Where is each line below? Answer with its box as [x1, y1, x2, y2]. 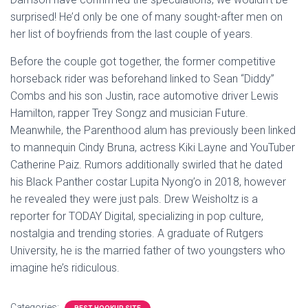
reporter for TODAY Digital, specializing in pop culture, [10, 210, 263, 223]
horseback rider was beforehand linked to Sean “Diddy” [10, 72, 274, 85]
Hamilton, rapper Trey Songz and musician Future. [10, 107, 248, 120]
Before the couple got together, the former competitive [10, 55, 276, 68]
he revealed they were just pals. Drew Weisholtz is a [10, 192, 258, 206]
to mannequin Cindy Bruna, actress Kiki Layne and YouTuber [10, 141, 295, 154]
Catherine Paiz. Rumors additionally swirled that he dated [10, 158, 283, 171]
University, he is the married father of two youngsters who [10, 244, 285, 257]
